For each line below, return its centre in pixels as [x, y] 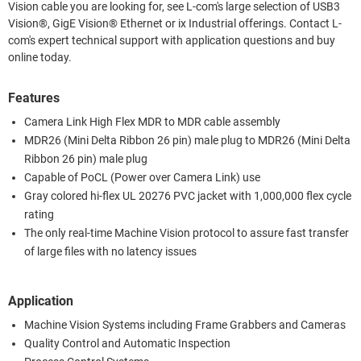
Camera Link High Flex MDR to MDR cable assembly [152, 122]
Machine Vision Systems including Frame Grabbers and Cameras [185, 325]
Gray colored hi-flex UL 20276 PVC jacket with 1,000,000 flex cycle [188, 196]
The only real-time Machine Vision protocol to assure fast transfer [187, 233]
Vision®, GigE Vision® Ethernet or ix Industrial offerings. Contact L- [149, 23]
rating [39, 214]
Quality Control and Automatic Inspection [127, 343]
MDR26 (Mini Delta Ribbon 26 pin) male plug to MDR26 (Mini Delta [187, 140]
